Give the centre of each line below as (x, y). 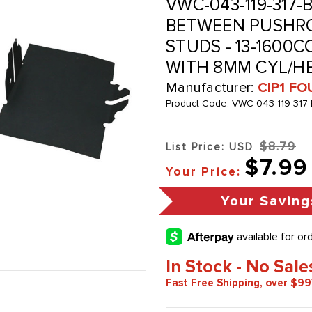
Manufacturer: (212, 88)
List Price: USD (210, 147)
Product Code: (199, 104)
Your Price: (203, 172)
